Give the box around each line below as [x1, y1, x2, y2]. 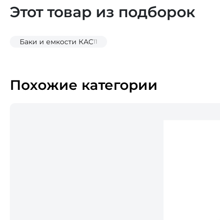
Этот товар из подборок [10, 3, 195, 21]
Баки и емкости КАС [20, 37, 93, 46]
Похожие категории [10, 77, 158, 93]
